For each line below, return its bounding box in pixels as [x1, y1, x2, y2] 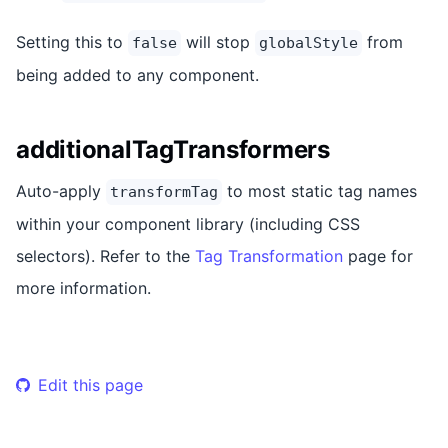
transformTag [110, 182, 218, 201]
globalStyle [259, 33, 358, 52]
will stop [181, 31, 255, 52]
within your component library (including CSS [16, 213, 360, 234]
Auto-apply [16, 180, 106, 201]
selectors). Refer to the [16, 245, 195, 266]
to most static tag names [222, 180, 417, 201]
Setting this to [16, 31, 128, 52]
